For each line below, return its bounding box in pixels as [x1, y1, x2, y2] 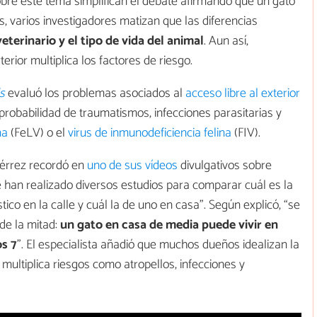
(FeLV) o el [8, 122, 68, 144]
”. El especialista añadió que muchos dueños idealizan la [17, 234, 299, 255]
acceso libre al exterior [185, 82, 300, 104]
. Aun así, [204, 30, 248, 52]
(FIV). [231, 122, 260, 144]
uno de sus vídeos [87, 154, 178, 176]
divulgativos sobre [178, 154, 272, 176]
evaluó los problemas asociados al [5, 82, 185, 104]
